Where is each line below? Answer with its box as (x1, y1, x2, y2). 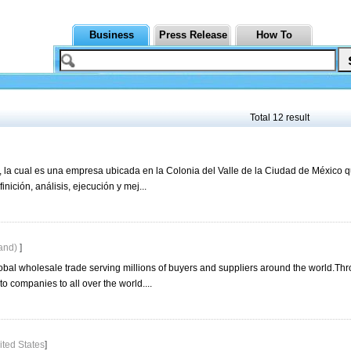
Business (89, 29, 134, 41)
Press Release (158, 29, 227, 41)
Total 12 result (250, 112, 309, 123)
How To (256, 29, 292, 41)
